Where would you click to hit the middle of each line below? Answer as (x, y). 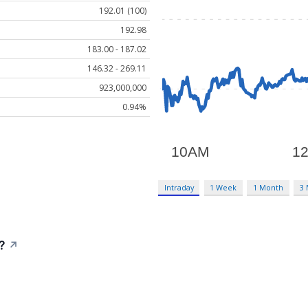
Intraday (179, 188)
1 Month (268, 188)
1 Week (223, 188)
